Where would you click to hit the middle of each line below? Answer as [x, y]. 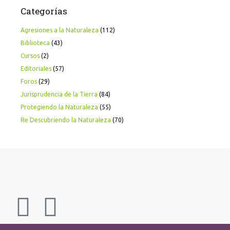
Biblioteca [35, 43]
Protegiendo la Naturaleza [59, 107]
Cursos [30, 55]
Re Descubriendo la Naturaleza [66, 120]
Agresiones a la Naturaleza [60, 30]
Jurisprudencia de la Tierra [59, 94]
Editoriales [36, 68]
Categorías [44, 11]
